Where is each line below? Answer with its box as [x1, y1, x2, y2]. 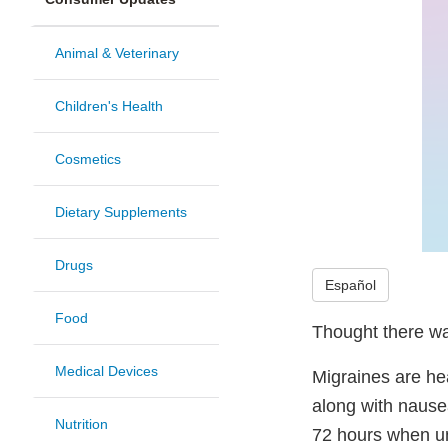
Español [325, 276, 376, 293]
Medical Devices [55, 363, 158, 380]
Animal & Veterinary [55, 45, 179, 62]
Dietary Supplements [55, 204, 187, 221]
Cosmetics [55, 151, 121, 168]
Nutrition [55, 416, 108, 433]
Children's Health [55, 98, 163, 115]
